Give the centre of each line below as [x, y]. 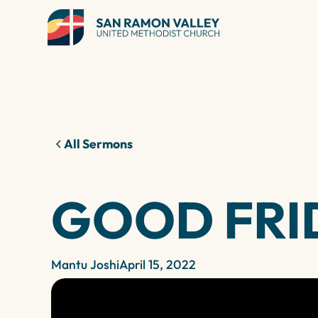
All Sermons [98, 144]
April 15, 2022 [158, 264]
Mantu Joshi [85, 264]
